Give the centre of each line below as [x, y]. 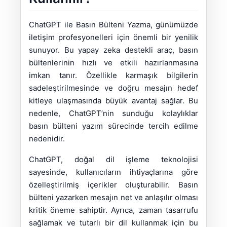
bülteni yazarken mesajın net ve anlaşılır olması [113, 198]
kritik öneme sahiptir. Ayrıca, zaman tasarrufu [113, 210]
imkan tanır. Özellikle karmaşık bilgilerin [113, 75]
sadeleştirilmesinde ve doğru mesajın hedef [113, 88]
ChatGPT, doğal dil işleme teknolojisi [113, 160]
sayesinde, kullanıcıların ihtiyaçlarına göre [113, 172]
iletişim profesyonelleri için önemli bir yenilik [113, 37]
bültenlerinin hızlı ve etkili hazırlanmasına [113, 63]
